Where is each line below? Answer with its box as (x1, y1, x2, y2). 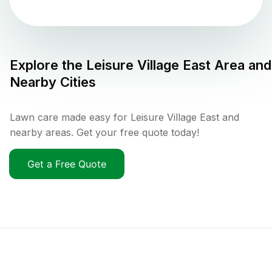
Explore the (10, 56, 86, 73)
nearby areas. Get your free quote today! (10, 126, 199, 138)
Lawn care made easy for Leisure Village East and (10, 110, 239, 123)
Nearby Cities (10, 73, 96, 90)
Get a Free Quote (27, 157, 106, 170)
